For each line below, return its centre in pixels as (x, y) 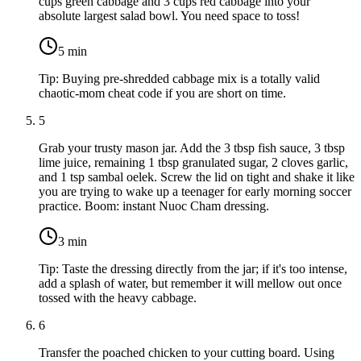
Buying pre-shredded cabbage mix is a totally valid (191, 79)
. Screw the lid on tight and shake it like (254, 177)
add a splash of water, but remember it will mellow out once (190, 284)
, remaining (118, 163)
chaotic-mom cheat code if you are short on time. (162, 93)
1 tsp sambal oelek (107, 177)
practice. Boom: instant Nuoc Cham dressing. (154, 206)
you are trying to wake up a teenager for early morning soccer (195, 192)
